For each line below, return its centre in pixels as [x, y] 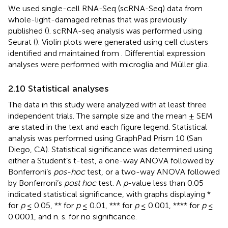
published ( [27, 31]
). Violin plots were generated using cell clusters [122, 42]
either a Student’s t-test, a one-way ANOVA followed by [111, 160]
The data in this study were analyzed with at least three [107, 104]
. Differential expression [163, 53]
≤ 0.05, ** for [50, 205]
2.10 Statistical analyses [58, 88]
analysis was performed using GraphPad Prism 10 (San [105, 138]
